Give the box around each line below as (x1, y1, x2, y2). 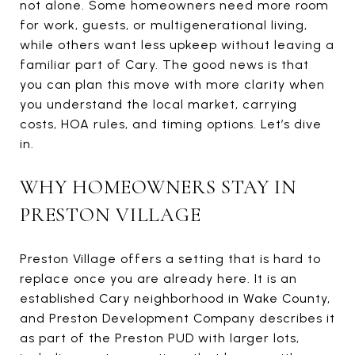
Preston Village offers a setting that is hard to (20, 250, 321, 266)
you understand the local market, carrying (20, 97, 297, 112)
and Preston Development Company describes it (20, 310, 335, 326)
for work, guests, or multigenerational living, (20, 17, 307, 32)
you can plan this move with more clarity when (20, 77, 325, 92)
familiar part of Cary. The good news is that (20, 57, 309, 72)
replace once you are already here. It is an (20, 270, 297, 286)
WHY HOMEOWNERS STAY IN (20, 175, 297, 199)
